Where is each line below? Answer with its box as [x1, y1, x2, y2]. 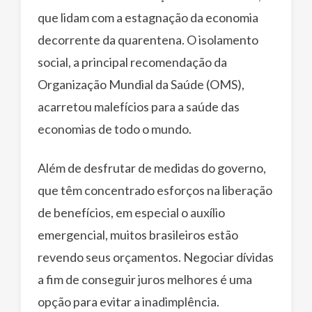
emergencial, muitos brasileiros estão [38, 226, 238, 242]
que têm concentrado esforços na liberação [38, 182, 272, 198]
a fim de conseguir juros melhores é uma [38, 271, 252, 287]
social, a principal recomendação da [38, 54, 227, 70]
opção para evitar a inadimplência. [38, 293, 219, 309]
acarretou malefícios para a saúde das [38, 98, 240, 114]
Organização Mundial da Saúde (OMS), [38, 76, 244, 92]
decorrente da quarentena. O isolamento [38, 31, 258, 47]
